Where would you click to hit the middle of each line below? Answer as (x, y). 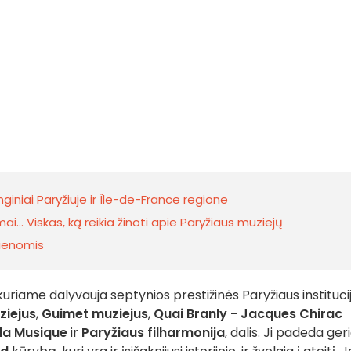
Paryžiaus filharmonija (152, 333)
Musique (41, 333)
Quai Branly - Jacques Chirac (246, 314)
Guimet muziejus (95, 314)
